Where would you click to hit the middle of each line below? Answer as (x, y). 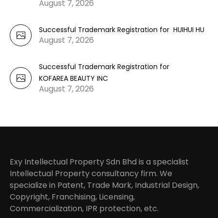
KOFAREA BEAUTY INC (73, 79)
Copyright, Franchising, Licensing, (73, 197)
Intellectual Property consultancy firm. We (91, 174)
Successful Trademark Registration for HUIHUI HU (122, 30)
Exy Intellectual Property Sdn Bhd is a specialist (100, 162)
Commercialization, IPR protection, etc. (84, 209)
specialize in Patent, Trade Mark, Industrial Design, (105, 185)
